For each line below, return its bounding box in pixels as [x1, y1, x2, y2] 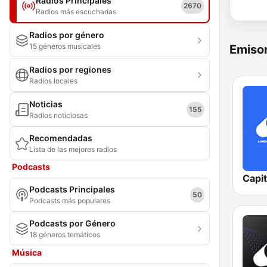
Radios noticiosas [29, 111, 88, 120]
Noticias [29, 99, 63, 109]
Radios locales [29, 76, 77, 85]
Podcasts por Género [29, 218, 116, 228]
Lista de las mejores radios [29, 145, 117, 154]
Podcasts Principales [29, 184, 115, 194]
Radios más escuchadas [36, 7, 116, 16]
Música [12, 247, 42, 257]
